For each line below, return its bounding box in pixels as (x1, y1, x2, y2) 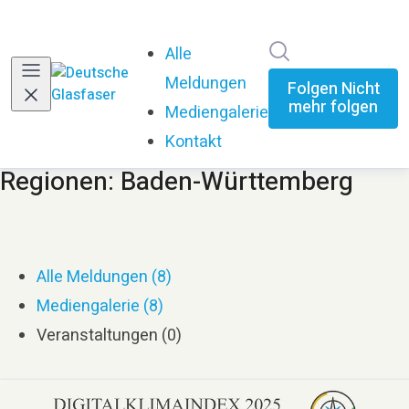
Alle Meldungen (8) (37, 265, 172, 289)
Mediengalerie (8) (37, 294, 163, 319)
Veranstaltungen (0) (37, 323, 182, 348)
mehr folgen (288, 94, 379, 120)
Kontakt (165, 130, 223, 154)
